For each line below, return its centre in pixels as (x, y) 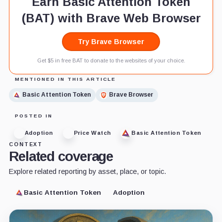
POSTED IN (33, 115)
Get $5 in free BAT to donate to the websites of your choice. (111, 60)
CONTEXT (26, 144)
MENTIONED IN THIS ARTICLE (65, 79)
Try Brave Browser (111, 41)
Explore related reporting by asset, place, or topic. (87, 171)
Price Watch (92, 133)
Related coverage (61, 156)
